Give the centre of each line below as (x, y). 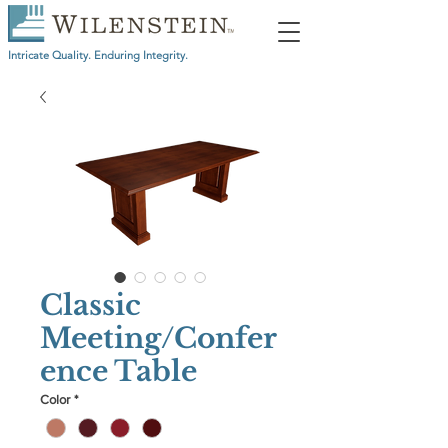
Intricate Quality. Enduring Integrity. (99, 55)
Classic (90, 305)
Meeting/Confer (158, 338)
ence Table (118, 371)
